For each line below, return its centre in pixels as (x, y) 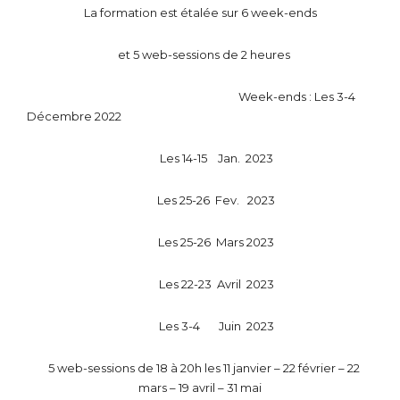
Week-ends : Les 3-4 (192, 96)
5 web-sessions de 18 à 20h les (132, 367)
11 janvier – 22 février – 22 (292, 367)
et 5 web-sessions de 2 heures (200, 54)
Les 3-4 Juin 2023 (200, 325)
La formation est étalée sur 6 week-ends (200, 12)
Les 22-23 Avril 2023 (200, 283)
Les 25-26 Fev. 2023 (200, 200)
